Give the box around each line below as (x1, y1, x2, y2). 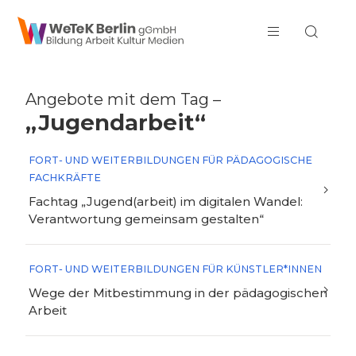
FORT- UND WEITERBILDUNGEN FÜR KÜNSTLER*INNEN (29, 263, 322, 275)
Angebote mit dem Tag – (25, 90, 221, 109)
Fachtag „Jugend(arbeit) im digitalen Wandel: (29, 194, 303, 209)
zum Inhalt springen (6, 7, 130, 22)
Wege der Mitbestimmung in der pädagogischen (29, 285, 327, 300)
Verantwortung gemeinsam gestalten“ (29, 211, 264, 226)
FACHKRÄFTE (29, 172, 101, 184)
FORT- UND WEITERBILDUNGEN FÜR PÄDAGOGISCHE (29, 154, 312, 166)
